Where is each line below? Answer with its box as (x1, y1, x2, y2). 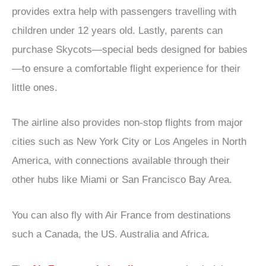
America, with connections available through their (12, 155, 230, 167)
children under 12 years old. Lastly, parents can (12, 25, 223, 37)
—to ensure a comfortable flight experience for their (12, 63, 240, 75)
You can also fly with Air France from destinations (12, 209, 231, 221)
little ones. (12, 82, 58, 94)
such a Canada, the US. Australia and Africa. (12, 228, 210, 240)
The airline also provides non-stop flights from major (12, 117, 243, 129)
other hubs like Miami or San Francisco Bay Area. (12, 174, 232, 186)
